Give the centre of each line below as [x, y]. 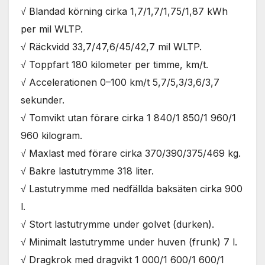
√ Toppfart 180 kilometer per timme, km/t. [114, 65]
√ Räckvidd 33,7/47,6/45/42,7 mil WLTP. [111, 47]
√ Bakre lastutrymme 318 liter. [87, 171]
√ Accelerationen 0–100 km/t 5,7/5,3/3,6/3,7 [120, 83]
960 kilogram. [51, 136]
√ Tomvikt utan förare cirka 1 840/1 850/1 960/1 [128, 118]
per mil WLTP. [52, 29]
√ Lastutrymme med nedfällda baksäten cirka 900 [132, 189]
